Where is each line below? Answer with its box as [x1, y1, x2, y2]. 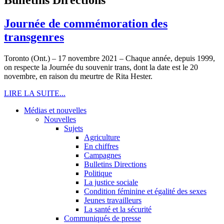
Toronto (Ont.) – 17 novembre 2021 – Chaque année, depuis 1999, [4, 53, 215, 62]
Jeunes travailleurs [84, 195, 141, 204]
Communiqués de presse [64, 213, 141, 222]
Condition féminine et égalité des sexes [84, 186, 206, 195]
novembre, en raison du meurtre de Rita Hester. [4, 71, 152, 80]
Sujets [64, 123, 83, 132]
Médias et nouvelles [24, 105, 86, 114]
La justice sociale [84, 177, 138, 186]
